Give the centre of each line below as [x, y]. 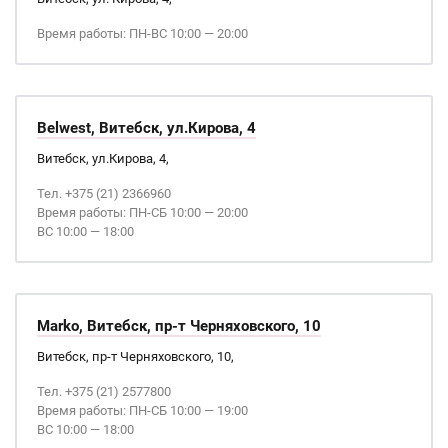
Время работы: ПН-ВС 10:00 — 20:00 [142, 33]
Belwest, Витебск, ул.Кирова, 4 [146, 128]
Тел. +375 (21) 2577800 [104, 391]
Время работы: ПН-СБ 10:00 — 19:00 [142, 410]
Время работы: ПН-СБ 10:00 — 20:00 [142, 212]
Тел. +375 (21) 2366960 [104, 193]
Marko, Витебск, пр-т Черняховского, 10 [179, 326]
